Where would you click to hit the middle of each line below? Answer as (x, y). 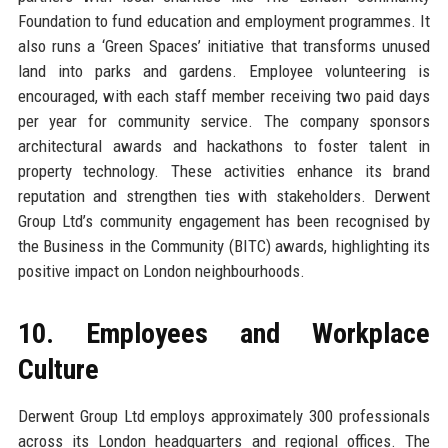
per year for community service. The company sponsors (224, 120)
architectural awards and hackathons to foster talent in (224, 145)
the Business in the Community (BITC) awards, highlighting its (224, 245)
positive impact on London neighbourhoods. (161, 270)
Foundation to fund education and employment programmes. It (224, 20)
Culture (58, 369)
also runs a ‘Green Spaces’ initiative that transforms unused (224, 45)
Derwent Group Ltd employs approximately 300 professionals (224, 415)
